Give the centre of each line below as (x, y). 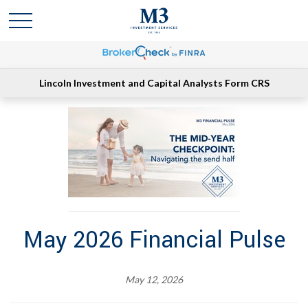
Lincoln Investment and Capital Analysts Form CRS (154, 83)
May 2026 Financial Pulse (154, 240)
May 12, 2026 (154, 279)
